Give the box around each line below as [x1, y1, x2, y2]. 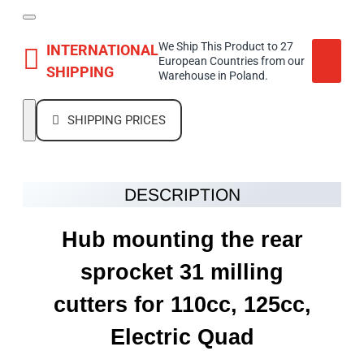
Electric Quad [110, 325, 254, 349]
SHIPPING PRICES [67, 113, 166, 128]
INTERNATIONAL [46, 41, 158, 58]
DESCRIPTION [123, 185, 240, 204]
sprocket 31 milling [80, 260, 284, 284]
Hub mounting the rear [61, 227, 303, 252]
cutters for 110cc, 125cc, [53, 292, 311, 317]
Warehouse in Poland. [158, 69, 268, 82]
